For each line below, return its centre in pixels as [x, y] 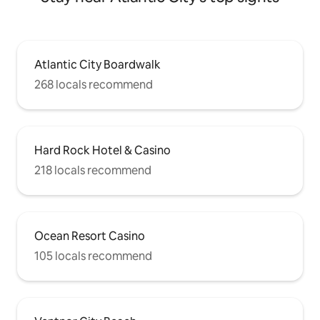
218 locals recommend [93, 170]
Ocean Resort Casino [90, 236]
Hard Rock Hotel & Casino [102, 150]
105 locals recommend [93, 256]
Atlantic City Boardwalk [97, 64]
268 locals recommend [94, 84]
